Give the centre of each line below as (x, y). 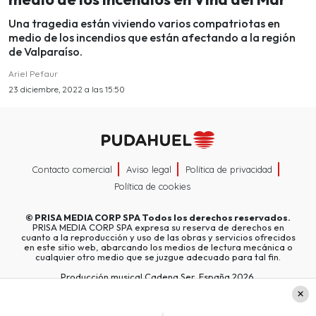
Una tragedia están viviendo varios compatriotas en (144, 24)
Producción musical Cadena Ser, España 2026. (158, 276)
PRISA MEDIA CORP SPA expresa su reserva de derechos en (158, 227)
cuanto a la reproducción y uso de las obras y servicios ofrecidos (158, 237)
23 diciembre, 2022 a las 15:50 (67, 90)
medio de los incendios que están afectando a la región (152, 38)
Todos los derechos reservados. (215, 217)
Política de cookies (152, 186)
